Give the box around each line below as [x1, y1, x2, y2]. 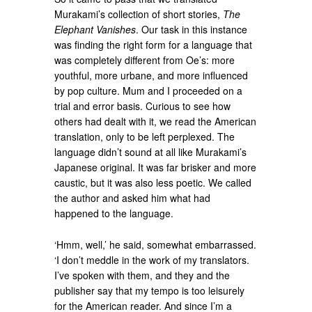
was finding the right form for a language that [54, 37, 253, 52]
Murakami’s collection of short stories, [54, 6, 224, 21]
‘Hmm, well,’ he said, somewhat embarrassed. [54, 237, 257, 251]
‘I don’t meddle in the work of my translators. [54, 252, 250, 267]
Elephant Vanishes [54, 22, 136, 36]
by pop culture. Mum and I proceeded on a [54, 83, 243, 97]
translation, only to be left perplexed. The [54, 129, 235, 143]
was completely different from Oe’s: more [54, 52, 235, 67]
